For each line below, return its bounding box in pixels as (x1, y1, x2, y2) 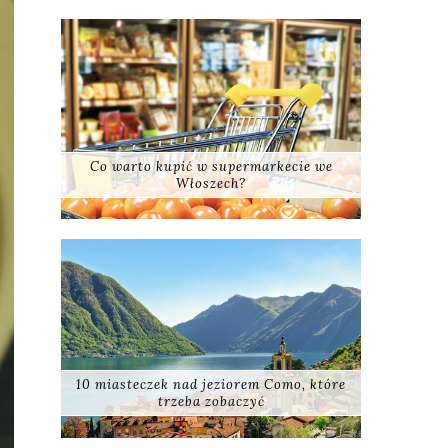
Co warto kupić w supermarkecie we (89, 157, 333, 175)
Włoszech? (176, 174, 246, 192)
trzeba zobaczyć (157, 393, 265, 411)
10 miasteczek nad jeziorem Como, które (76, 376, 346, 394)
